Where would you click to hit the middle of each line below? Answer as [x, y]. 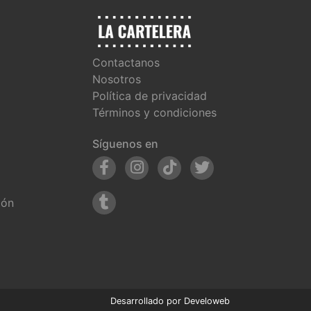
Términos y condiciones [154, 112]
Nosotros [117, 79]
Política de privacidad [150, 95]
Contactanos [126, 62]
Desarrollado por [147, 301]
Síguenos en [125, 143]
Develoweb [207, 301]
